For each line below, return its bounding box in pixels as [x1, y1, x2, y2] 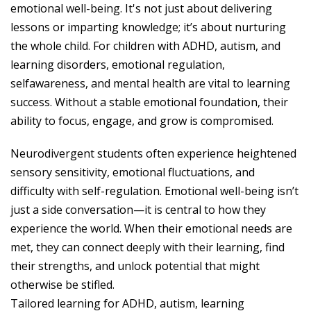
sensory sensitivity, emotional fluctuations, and [10, 165, 255, 180]
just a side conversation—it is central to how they [10, 202, 266, 218]
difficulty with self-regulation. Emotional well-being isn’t [10, 183, 299, 199]
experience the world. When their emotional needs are [10, 221, 292, 237]
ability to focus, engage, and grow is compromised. [10, 113, 274, 129]
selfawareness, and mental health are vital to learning [10, 76, 290, 92]
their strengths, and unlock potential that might [10, 258, 260, 274]
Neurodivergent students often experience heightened [10, 146, 296, 162]
